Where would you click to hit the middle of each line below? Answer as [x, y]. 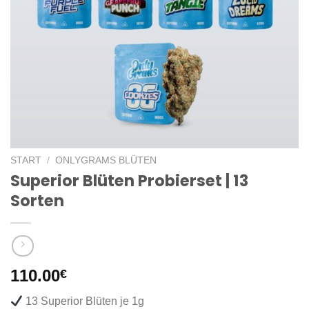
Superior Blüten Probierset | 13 [129, 180]
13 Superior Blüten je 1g [84, 301]
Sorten [37, 200]
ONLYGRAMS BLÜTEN [106, 160]
